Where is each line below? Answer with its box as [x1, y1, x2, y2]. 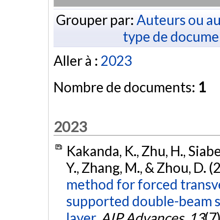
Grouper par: [55, 11, 137, 28]
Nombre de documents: [54, 79, 198, 96]
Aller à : [54, 52, 101, 69]
